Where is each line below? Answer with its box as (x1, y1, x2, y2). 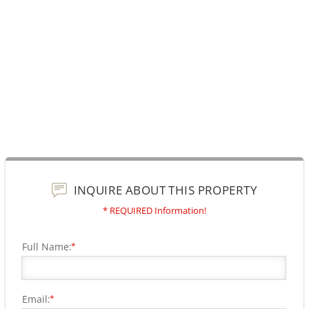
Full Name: (22, 240, 72, 254)
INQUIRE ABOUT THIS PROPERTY (70, 181, 257, 198)
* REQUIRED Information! (103, 204, 206, 217)
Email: (22, 292, 50, 306)
